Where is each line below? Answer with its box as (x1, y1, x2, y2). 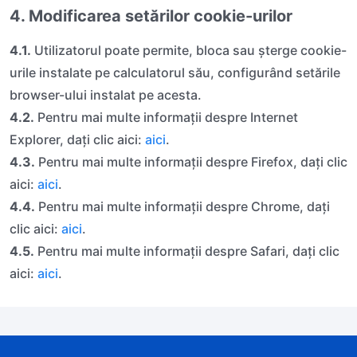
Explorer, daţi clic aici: (10, 131, 145, 147)
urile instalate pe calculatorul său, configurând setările (10, 64, 340, 80)
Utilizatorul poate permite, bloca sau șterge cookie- (31, 41, 347, 58)
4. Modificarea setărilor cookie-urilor (10, 6, 292, 25)
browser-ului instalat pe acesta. (10, 86, 202, 103)
